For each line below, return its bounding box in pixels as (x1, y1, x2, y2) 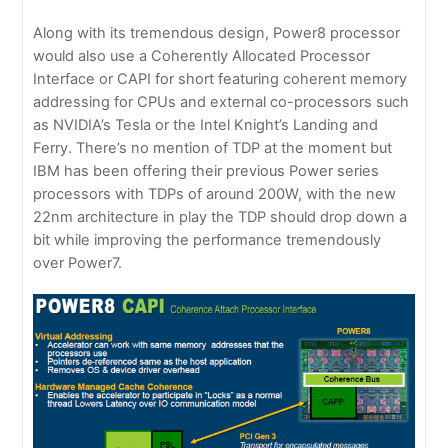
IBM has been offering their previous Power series (33, 161, 380, 180)
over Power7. (33, 253, 123, 272)
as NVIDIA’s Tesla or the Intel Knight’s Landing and (33, 115, 379, 134)
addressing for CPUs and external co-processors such (33, 92, 410, 111)
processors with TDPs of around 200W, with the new (33, 184, 397, 203)
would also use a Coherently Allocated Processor (33, 46, 371, 65)
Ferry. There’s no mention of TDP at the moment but (33, 138, 393, 157)
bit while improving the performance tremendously (33, 230, 382, 249)
